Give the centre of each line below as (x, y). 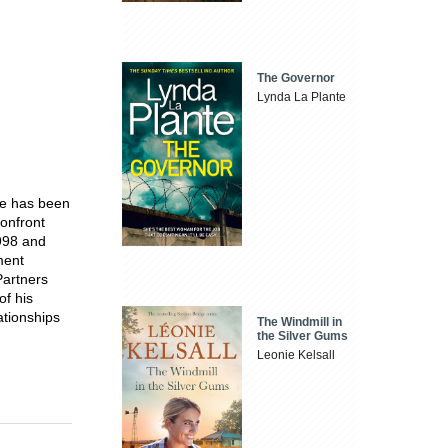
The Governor (296, 78)
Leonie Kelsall (296, 354)
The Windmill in (300, 321)
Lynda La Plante (302, 97)
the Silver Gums (303, 335)
